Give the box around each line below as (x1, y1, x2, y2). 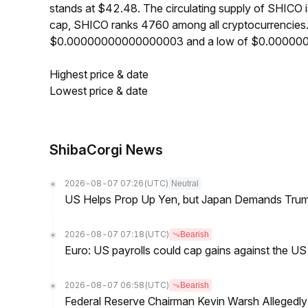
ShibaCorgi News (49, 142, 163, 158)
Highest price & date (49, 67, 148, 81)
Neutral (171, 179, 199, 188)
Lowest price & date (49, 84, 148, 98)
